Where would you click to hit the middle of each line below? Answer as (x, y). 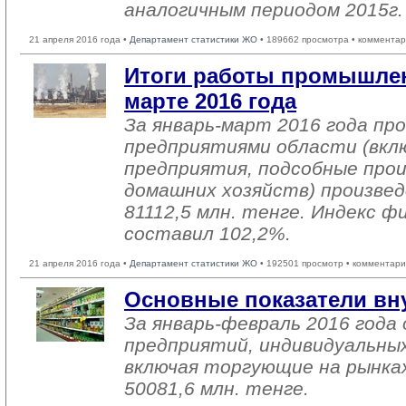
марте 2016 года (210, 101)
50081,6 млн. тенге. (217, 388)
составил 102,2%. (208, 233)
